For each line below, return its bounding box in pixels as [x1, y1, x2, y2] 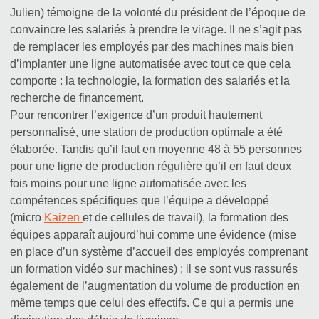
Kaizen [44, 211, 83, 224]
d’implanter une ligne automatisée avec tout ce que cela [10, 58, 291, 70]
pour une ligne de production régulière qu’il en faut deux [10, 160, 291, 173]
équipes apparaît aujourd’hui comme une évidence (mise [10, 229, 296, 241]
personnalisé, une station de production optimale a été [10, 126, 283, 139]
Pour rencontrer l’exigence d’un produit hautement [10, 109, 262, 122]
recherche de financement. [10, 92, 147, 105]
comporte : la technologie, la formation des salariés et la [10, 75, 290, 88]
